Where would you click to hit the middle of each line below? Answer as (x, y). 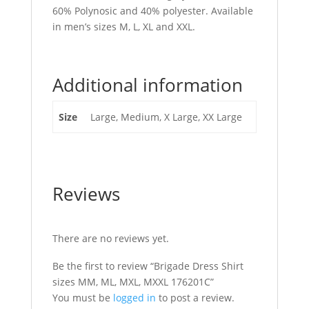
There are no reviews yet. (110, 238)
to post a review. (195, 298)
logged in (134, 298)
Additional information (147, 85)
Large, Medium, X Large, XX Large (166, 117)
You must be (82, 298)
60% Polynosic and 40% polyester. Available (152, 11)
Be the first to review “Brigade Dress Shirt (148, 266)
